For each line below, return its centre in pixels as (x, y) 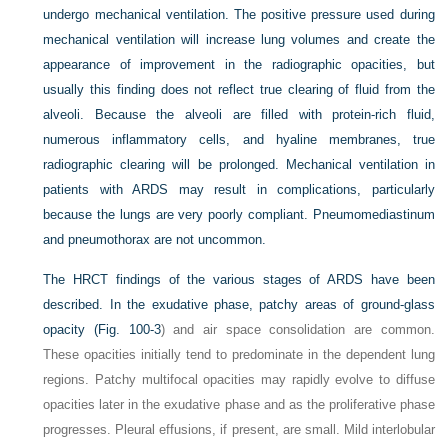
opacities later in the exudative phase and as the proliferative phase (239, 404)
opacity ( (71, 329)
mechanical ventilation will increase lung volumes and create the (239, 39)
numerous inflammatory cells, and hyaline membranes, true (239, 139)
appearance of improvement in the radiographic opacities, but (239, 64)
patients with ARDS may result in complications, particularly (239, 189)
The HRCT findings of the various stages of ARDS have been (239, 279)
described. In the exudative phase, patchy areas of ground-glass (239, 304)
